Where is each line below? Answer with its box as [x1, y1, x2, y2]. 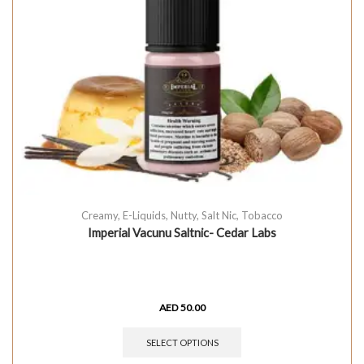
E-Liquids [123, 208, 166, 222]
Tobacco [241, 208, 283, 222]
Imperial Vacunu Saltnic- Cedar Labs [88, 224, 276, 240]
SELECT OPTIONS [145, 336, 219, 348]
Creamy [81, 208, 118, 222]
